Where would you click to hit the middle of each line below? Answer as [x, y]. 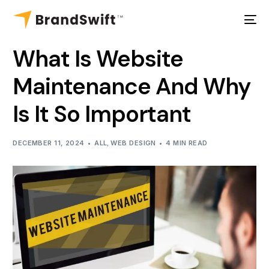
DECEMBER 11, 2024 [49, 143]
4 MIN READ [187, 143]
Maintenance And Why [131, 86]
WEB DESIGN [133, 143]
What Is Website [98, 59]
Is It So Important [102, 114]
